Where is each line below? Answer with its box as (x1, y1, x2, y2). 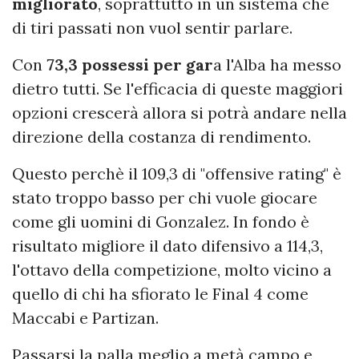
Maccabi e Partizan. (12, 308, 159, 328)
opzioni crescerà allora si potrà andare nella (12, 103, 347, 123)
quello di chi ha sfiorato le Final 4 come (12, 284, 309, 304)
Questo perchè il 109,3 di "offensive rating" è (12, 163, 341, 184)
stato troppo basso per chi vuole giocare (12, 188, 317, 208)
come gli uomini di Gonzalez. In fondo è (12, 212, 309, 232)
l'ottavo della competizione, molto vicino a (12, 260, 332, 280)
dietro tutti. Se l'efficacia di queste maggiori (12, 79, 343, 99)
